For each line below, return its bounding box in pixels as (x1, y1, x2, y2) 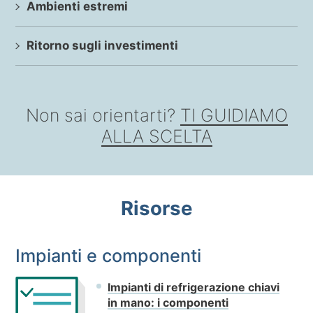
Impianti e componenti (15, 245, 202, 267)
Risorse (120, 196, 193, 221)
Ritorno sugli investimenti (27, 38, 179, 53)
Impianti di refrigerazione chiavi (108, 280, 280, 295)
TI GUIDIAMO (180, 105, 288, 126)
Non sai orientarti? (25, 105, 180, 126)
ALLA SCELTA (101, 126, 212, 147)
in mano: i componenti (108, 296, 229, 310)
